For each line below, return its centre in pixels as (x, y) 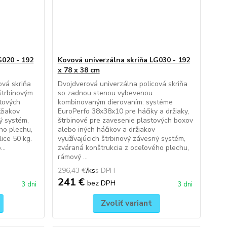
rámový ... (72, 157)
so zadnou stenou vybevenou (105, 93)
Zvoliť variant (126, 203)
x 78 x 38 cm (79, 70)
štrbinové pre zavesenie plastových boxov (125, 120)
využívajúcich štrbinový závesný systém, (121, 139)
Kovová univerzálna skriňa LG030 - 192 (124, 60)
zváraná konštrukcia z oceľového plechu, (123, 148)
